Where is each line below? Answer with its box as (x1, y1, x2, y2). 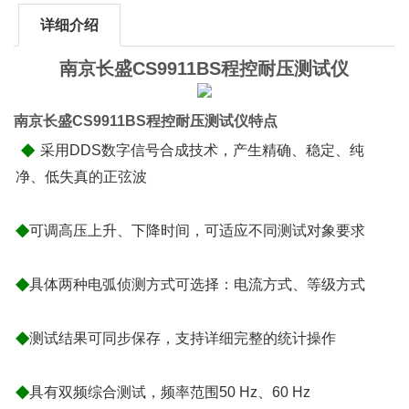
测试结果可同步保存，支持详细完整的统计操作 (29, 330, 337, 346)
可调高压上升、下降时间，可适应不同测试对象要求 (29, 222, 366, 238)
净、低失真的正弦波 (16, 168, 148, 184)
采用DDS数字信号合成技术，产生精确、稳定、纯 (40, 142, 365, 158)
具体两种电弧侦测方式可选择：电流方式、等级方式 (29, 276, 366, 292)
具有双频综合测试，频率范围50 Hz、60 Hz (29, 383, 311, 400)
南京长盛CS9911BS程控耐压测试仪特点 (14, 112, 278, 129)
